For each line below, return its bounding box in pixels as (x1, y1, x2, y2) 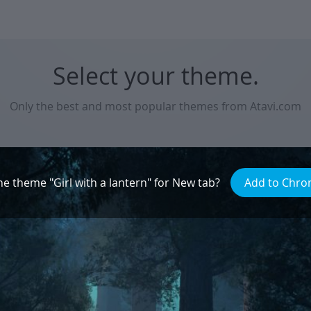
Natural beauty (98, 149, 213, 171)
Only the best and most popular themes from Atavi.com (10, 99, 301, 114)
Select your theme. (52, 60, 259, 92)
